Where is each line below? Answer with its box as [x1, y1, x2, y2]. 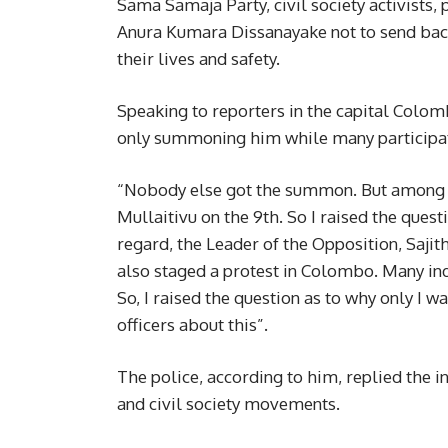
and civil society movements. [117, 393, 340, 415]
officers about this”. [117, 314, 268, 336]
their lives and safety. [117, 48, 280, 70]
